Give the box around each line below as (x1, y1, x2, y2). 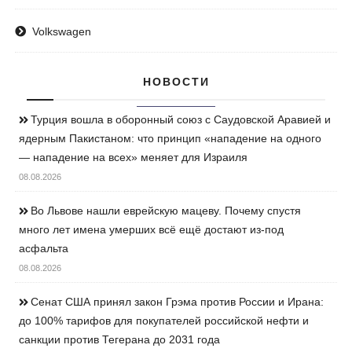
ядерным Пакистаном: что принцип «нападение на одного (19, 132, 322, 145)
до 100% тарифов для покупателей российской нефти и (19, 314, 310, 328)
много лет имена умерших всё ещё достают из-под (19, 223, 284, 236)
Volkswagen (32, 25, 92, 38)
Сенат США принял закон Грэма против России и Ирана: (31, 295, 324, 309)
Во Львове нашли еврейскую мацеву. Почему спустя (31, 204, 302, 218)
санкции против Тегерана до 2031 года (19, 333, 221, 346)
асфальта (19, 242, 69, 255)
